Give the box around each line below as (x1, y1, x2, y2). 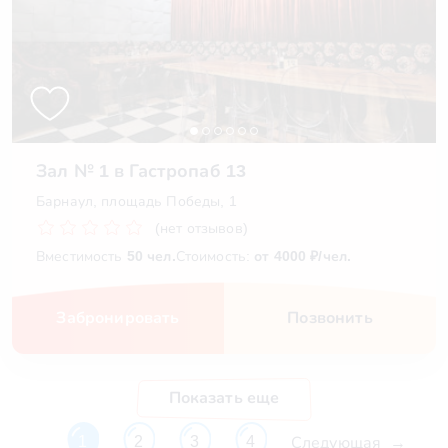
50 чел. (126, 248, 176, 264)
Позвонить (287, 309, 373, 326)
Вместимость (36, 248, 127, 264)
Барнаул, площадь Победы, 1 (36, 193, 237, 209)
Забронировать (56, 309, 180, 326)
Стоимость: (175, 248, 255, 264)
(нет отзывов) (155, 220, 248, 236)
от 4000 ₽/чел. (254, 248, 352, 264)
